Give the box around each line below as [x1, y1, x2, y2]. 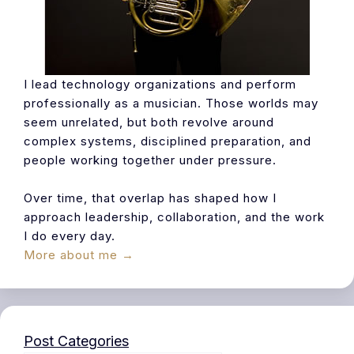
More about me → [24, 247, 134, 263]
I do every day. [24, 228, 115, 244]
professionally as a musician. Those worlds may [24, 96, 318, 111]
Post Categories [24, 333, 129, 350]
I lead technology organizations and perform [24, 77, 296, 92]
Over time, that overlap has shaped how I [24, 190, 277, 206]
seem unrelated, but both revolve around [24, 115, 274, 130]
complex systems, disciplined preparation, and [24, 134, 311, 149]
